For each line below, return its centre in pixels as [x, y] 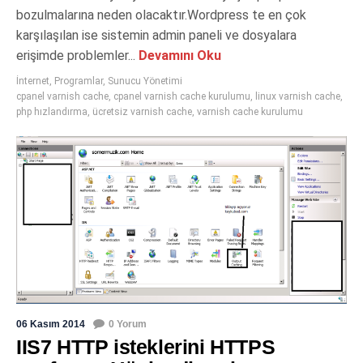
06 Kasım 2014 [51, 325]
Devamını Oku [178, 56]
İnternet [33, 81]
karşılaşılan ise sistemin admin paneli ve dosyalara [156, 35]
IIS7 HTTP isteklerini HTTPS [146, 347]
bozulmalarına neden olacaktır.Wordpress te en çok [161, 15]
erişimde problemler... [76, 56]
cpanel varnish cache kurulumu [182, 96]
